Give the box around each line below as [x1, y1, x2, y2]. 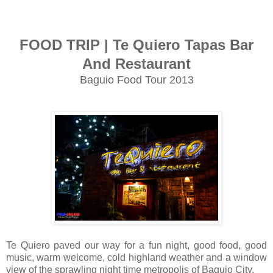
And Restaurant [82, 55, 191, 72]
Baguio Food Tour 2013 [79, 73, 194, 86]
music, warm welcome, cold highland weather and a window [6, 252, 267, 263]
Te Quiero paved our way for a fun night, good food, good [6, 239, 267, 250]
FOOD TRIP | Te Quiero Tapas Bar [19, 36, 253, 53]
